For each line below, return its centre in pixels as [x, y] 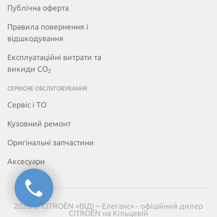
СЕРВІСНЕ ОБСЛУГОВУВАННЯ [47, 89]
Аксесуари [26, 162]
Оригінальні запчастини [51, 143]
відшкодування [35, 39]
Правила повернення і [48, 27]
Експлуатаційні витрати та [54, 57]
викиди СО [28, 69]
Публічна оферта [38, 8]
